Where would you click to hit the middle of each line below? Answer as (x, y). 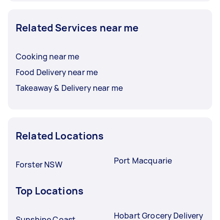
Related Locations (60, 136)
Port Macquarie (143, 160)
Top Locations (50, 191)
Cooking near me (48, 56)
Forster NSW (39, 164)
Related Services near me (77, 27)
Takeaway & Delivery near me (69, 88)
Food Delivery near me (57, 72)
